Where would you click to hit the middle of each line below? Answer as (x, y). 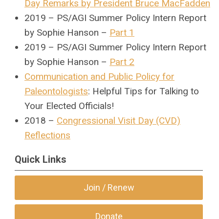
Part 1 (122, 33)
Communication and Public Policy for (99, 77)
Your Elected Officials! (69, 106)
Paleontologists (56, 91)
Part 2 (122, 62)
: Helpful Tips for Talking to (143, 91)
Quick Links (41, 159)
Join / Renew (109, 187)
